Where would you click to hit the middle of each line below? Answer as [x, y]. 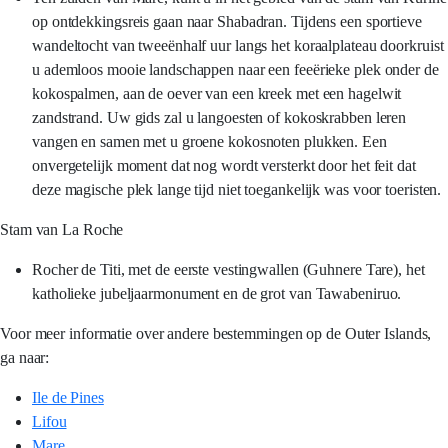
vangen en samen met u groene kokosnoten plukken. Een [209, 141]
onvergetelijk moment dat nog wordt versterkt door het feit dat [224, 165]
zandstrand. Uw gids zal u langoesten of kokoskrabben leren [219, 117]
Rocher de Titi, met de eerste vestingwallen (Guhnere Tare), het [228, 269]
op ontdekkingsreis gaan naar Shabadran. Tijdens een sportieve [227, 21]
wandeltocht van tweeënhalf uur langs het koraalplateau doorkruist [238, 45]
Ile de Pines [68, 397]
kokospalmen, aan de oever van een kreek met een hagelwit [217, 93]
